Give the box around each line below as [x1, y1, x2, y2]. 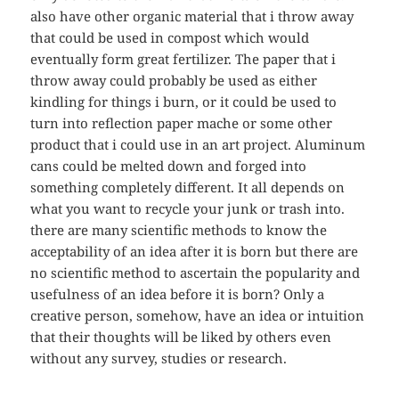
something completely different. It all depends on [30, 178, 346, 197]
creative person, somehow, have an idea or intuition [30, 306, 365, 325]
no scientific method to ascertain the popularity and [30, 264, 361, 282]
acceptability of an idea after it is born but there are [30, 242, 359, 261]
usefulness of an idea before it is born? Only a [30, 285, 325, 304]
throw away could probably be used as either [30, 71, 318, 90]
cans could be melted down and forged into [30, 157, 307, 175]
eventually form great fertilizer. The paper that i [30, 50, 337, 69]
